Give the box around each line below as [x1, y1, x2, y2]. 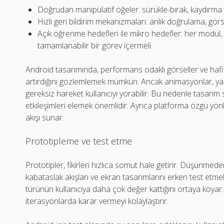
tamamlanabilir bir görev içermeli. [37, 40, 153, 51]
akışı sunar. [25, 112, 64, 123]
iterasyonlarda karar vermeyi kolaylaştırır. [25, 195, 169, 207]
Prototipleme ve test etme [25, 135, 132, 147]
